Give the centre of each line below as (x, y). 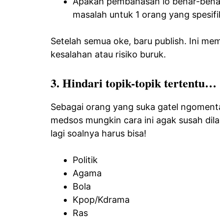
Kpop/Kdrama (101, 199)
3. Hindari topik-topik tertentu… (134, 82)
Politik (85, 160)
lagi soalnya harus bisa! (98, 133)
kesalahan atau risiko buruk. (108, 54)
